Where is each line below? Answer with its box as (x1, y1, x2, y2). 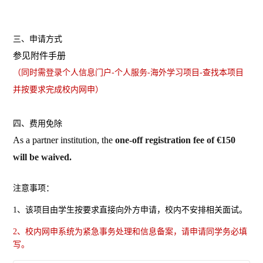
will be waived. (13, 152, 72, 163)
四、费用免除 (13, 119, 63, 129)
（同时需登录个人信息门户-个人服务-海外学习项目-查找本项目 (13, 68, 244, 77)
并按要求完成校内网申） (13, 85, 104, 95)
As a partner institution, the (13, 135, 116, 146)
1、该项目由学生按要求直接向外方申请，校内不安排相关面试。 (13, 205, 248, 215)
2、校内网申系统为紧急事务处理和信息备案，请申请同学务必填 (13, 227, 248, 237)
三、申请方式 (13, 35, 63, 44)
